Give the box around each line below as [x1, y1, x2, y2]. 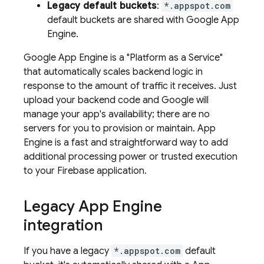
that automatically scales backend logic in [24, 66, 203, 78]
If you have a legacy [24, 245, 111, 257]
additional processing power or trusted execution [24, 151, 237, 163]
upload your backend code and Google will [24, 94, 209, 106]
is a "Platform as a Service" [108, 52, 223, 64]
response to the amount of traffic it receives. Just [24, 80, 237, 92]
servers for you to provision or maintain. [24, 123, 197, 134]
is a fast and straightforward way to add [52, 137, 228, 148]
